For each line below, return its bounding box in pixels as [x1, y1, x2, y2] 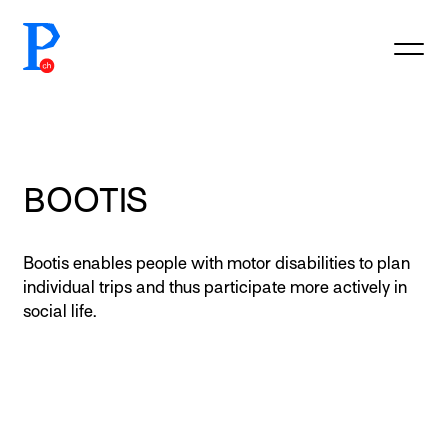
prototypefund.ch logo [22, 24, 183, 43]
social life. [23, 302, 96, 321]
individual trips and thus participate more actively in [23, 278, 407, 297]
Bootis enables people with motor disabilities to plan [23, 254, 410, 273]
